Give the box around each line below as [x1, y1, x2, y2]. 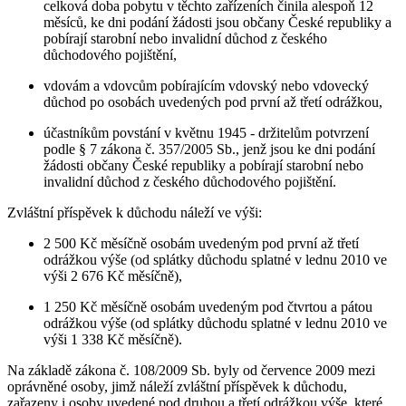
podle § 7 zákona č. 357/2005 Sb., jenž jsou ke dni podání [43, 140, 375, 157]
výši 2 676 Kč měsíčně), [43, 267, 182, 284]
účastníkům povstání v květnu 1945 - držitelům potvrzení [43, 124, 369, 140]
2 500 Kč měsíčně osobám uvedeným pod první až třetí [43, 235, 359, 251]
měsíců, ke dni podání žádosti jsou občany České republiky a [43, 14, 391, 30]
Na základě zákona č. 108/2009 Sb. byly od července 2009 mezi [7, 362, 375, 378]
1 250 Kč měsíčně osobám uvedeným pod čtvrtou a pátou [43, 298, 372, 314]
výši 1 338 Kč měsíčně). [43, 331, 182, 347]
